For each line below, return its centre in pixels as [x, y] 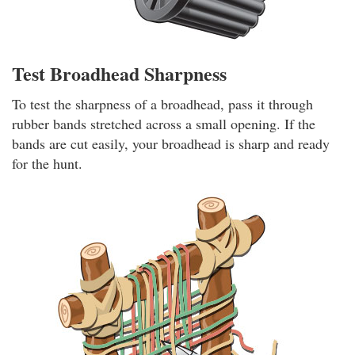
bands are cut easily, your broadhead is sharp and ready [171, 143]
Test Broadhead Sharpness [119, 73]
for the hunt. [47, 163]
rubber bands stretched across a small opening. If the [164, 124]
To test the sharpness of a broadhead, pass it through [162, 104]
